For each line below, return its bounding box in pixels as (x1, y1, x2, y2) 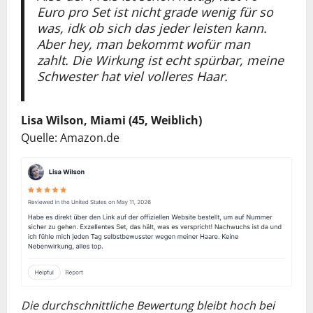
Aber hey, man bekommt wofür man (36, 35, 250, 52)
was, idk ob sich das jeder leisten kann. (36, 19, 267, 36)
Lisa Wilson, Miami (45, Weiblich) (21, 112, 202, 128)
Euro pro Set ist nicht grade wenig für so (36, 3, 273, 20)
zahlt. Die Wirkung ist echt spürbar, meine (36, 51, 284, 68)
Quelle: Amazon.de (21, 129, 119, 145)
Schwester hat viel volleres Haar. (36, 67, 228, 85)
